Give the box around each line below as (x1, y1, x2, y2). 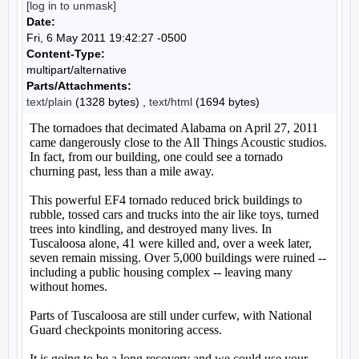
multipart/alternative (26, 63, 127, 76)
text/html (149, 95, 192, 108)
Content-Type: (26, 47, 105, 60)
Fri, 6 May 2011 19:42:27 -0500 (26, 31, 187, 44)
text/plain (26, 95, 72, 108)
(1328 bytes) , (72, 95, 149, 108)
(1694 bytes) (192, 95, 260, 108)
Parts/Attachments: (26, 79, 131, 92)
